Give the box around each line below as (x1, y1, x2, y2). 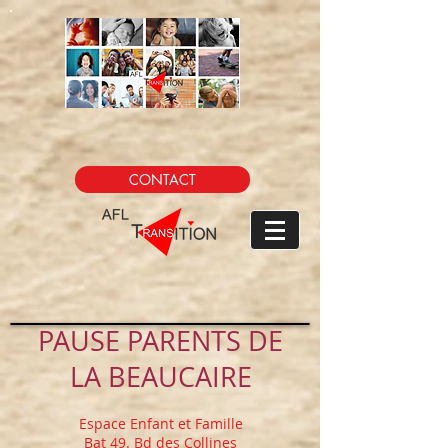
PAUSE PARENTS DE (38, 323, 283, 359)
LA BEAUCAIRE (69, 359, 252, 395)
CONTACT (129, 170, 196, 189)
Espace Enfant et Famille (78, 414, 243, 433)
